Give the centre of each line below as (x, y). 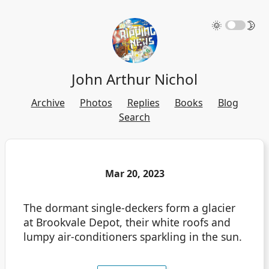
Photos (96, 103)
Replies (143, 103)
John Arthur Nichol (134, 79)
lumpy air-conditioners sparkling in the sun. (133, 236)
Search (134, 117)
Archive (48, 103)
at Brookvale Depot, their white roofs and (127, 222)
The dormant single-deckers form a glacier (129, 207)
